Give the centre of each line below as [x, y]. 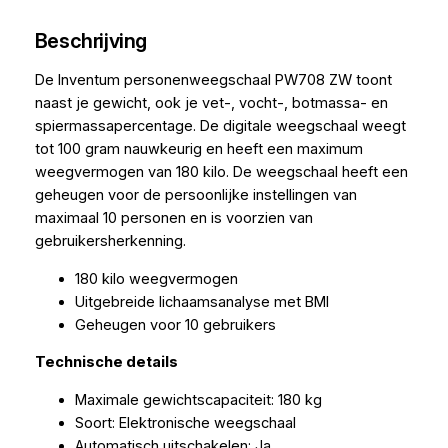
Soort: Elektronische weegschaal [185, 422]
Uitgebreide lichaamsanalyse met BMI [201, 301]
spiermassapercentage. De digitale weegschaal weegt [220, 126]
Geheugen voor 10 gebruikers [175, 324]
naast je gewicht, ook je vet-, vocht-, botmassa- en [211, 103]
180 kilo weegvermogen [156, 278]
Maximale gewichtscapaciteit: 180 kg [198, 399]
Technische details [106, 362]
